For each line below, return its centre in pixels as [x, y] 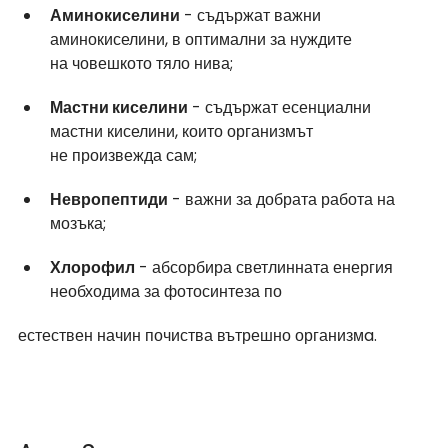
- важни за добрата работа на [283, 199]
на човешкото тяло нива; [141, 63]
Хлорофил [92, 267]
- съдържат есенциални [281, 107]
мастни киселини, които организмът [183, 131]
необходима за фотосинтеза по [166, 291]
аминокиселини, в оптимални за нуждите [203, 39]
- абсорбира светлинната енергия [266, 267]
